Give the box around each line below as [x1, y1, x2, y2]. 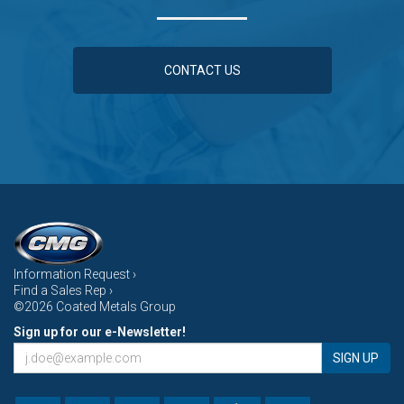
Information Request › [14, 267, 136, 282]
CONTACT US [163, 63, 241, 78]
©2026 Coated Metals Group [14, 299, 176, 315]
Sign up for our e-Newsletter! [14, 325, 186, 340]
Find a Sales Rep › [14, 283, 113, 298]
